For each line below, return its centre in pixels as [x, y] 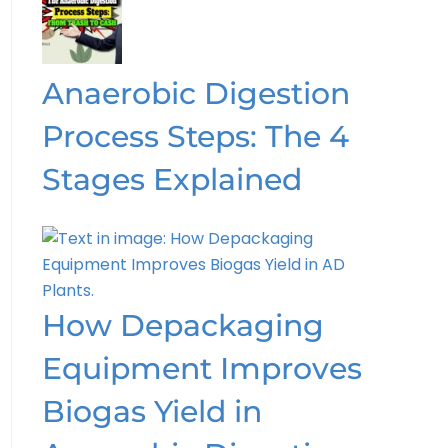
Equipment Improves [201, 368]
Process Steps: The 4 [195, 136]
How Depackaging [182, 325]
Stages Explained [171, 179]
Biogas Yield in [151, 411]
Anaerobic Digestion [195, 93]
